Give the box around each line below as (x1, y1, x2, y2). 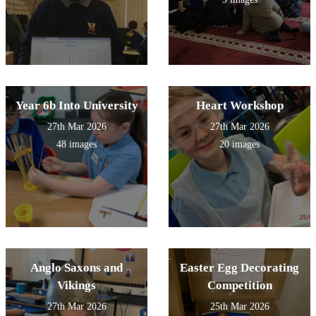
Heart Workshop (195, 99, 284, 113)
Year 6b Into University (15, 99, 138, 113)
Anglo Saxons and (30, 261, 123, 275)
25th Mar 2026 (209, 301, 269, 312)
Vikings (57, 279, 96, 293)
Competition (207, 279, 272, 293)
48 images (56, 139, 97, 150)
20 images (219, 139, 260, 150)
